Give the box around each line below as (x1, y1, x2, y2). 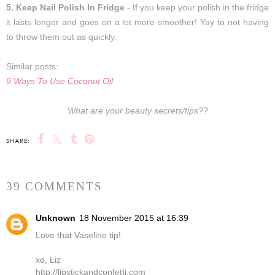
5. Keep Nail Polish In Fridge (6, 2, 127, 13)
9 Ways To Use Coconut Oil (6, 76, 113, 87)
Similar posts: (6, 61, 58, 72)
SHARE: (6, 137, 30, 145)
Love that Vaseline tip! (36, 230, 121, 241)
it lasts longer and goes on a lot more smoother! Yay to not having (6, 17, 269, 28)
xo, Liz (36, 255, 61, 265)
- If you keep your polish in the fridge (127, 2, 269, 13)
